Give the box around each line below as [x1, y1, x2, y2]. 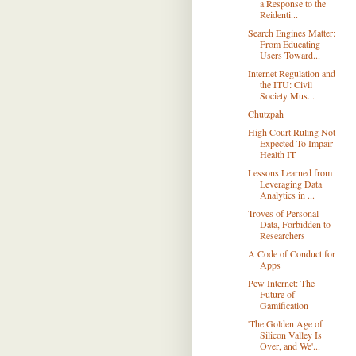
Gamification [259, 299, 308, 311]
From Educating [259, 37, 320, 50]
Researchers [259, 229, 305, 242]
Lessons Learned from [247, 166, 332, 179]
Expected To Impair [259, 137, 333, 149]
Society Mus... [259, 89, 315, 102]
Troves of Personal [247, 207, 319, 219]
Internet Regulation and [247, 67, 335, 79]
